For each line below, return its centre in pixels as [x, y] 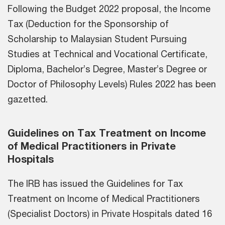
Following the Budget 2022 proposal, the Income [109, 8]
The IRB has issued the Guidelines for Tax [95, 183]
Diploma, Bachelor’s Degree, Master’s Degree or [107, 69]
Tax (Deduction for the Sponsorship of [88, 23]
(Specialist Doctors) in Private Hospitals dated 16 [110, 213]
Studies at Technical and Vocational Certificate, [107, 53]
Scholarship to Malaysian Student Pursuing [97, 38]
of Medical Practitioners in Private [92, 146]
